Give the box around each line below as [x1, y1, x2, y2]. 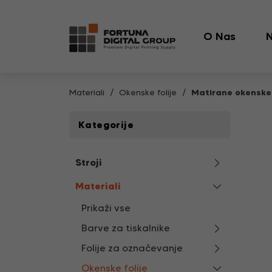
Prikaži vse [81, 202, 131, 214]
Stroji [75, 156, 102, 168]
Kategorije [78, 118, 134, 131]
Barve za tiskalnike [81, 222, 170, 234]
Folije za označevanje [81, 242, 183, 254]
